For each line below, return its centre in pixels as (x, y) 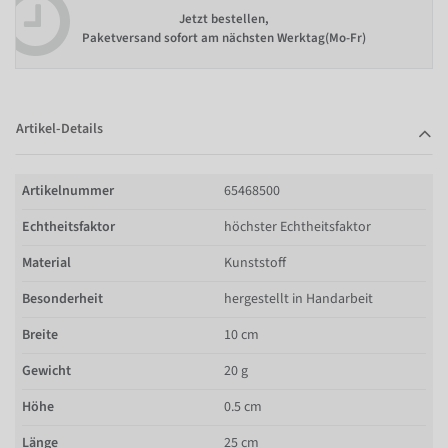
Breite (40, 334)
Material (46, 262)
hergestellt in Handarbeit (298, 298)
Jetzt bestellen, (224, 19)
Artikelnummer (68, 190)
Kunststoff (255, 262)
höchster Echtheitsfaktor (297, 226)
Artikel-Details (59, 128)
